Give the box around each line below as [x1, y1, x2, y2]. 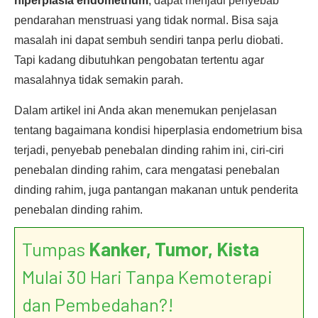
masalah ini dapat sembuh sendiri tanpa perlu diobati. [14, 34, 283, 46]
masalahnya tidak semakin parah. [14, 74, 183, 86]
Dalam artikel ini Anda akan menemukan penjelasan [14, 104, 277, 116]
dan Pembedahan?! [22, 293, 174, 315]
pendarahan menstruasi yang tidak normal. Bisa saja [14, 14, 278, 26]
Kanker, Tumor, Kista [89, 238, 259, 260]
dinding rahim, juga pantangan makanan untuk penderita [14, 184, 298, 196]
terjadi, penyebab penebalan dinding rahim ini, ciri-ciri [14, 144, 284, 156]
